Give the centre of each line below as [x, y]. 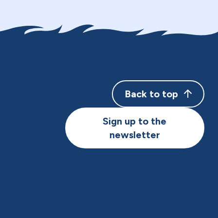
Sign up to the [135, 121]
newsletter [135, 135]
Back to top [151, 94]
